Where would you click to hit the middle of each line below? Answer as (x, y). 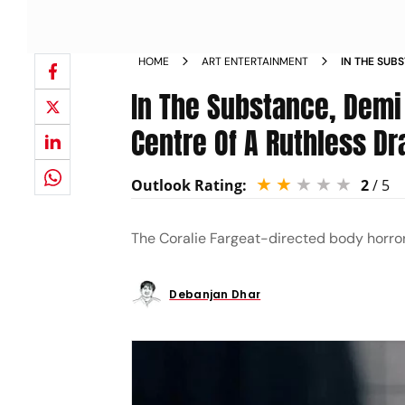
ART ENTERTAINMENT (255, 61)
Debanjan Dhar (215, 294)
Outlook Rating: (189, 185)
